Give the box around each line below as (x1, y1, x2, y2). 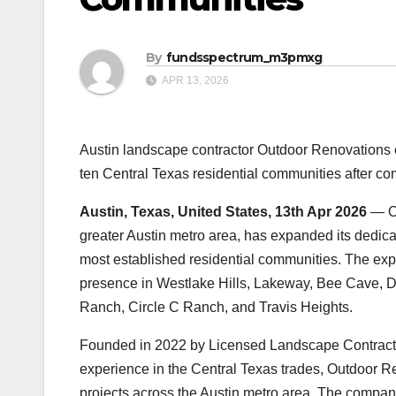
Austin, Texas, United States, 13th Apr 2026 (80, 203, 367, 219)
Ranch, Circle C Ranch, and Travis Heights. (80, 299, 353, 315)
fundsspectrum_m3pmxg (165, 49, 323, 65)
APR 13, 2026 (160, 73, 229, 87)
